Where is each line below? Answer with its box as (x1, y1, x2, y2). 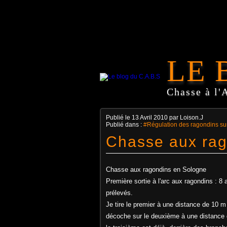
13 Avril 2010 (132, 114, 168, 121)
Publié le (106, 114, 132, 121)
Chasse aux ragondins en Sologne (106, 166, 206, 173)
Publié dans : (106, 121, 143, 128)
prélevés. (106, 189, 133, 197)
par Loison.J (168, 114, 203, 121)
